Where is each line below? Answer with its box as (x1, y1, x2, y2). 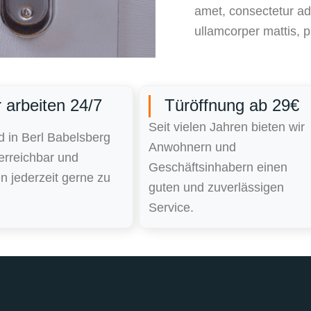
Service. (148, 201, 194, 215)
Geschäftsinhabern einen (148, 160, 287, 175)
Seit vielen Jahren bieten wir (148, 120, 305, 135)
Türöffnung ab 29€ (165, 96, 300, 115)
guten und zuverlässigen (148, 180, 284, 195)
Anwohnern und (148, 140, 236, 155)
